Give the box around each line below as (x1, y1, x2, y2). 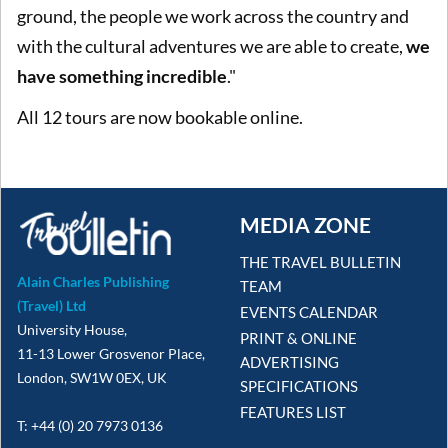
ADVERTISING (240, 352, 339, 371)
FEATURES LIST (240, 402, 346, 421)
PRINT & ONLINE (240, 328, 357, 347)
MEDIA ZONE (240, 212, 371, 238)
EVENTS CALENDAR (240, 302, 378, 321)
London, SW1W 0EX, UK (17, 368, 167, 386)
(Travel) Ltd (17, 296, 86, 314)
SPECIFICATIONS (240, 376, 358, 395)
